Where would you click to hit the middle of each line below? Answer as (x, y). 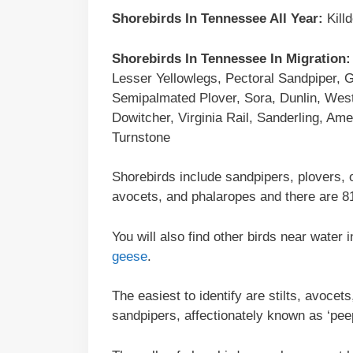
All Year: (295, 19)
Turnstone (141, 137)
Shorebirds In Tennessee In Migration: (231, 58)
